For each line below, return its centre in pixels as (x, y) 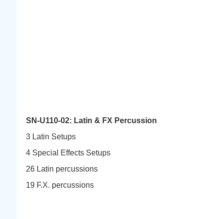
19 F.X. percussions (60, 185)
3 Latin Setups (51, 137)
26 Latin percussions (62, 169)
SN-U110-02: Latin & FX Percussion (91, 120)
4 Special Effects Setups (68, 153)
